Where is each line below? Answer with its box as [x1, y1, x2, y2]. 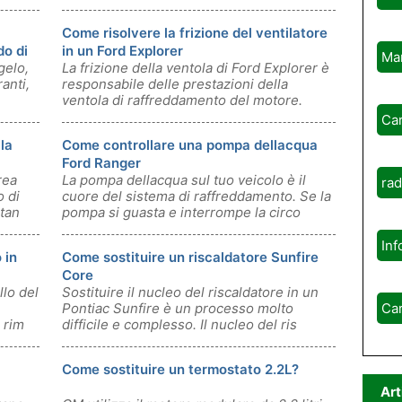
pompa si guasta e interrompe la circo [62, 204, 301, 221]
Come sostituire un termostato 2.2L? [62, 361, 299, 378]
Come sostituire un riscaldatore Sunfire [62, 249, 319, 266]
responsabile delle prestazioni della [62, 75, 288, 92]
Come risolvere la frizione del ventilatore [62, 24, 328, 41]
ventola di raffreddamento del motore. [62, 92, 302, 109]
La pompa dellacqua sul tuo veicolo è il [62, 171, 306, 188]
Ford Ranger [62, 154, 141, 171]
